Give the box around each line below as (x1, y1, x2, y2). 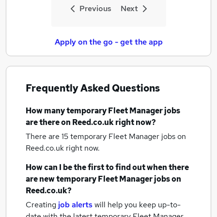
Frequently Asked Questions (26, 82, 160, 94)
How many (26, 106, 66, 116)
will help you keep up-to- (94, 200, 181, 210)
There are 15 (26, 131, 70, 141)
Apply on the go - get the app (54, 37, 163, 47)
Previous (79, 3, 111, 14)
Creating (26, 200, 56, 210)
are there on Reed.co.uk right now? (26, 117, 156, 127)
